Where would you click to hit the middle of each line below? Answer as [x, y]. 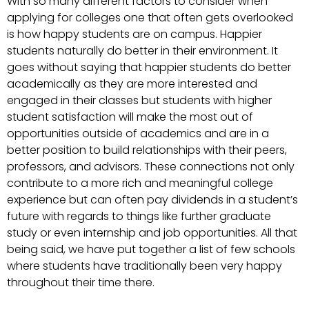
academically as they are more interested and [132, 83]
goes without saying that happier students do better [149, 67]
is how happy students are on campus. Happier [134, 34]
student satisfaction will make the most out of [130, 117]
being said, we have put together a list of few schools [151, 249]
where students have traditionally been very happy [144, 266]
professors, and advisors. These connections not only [151, 166]
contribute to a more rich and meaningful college [140, 183]
